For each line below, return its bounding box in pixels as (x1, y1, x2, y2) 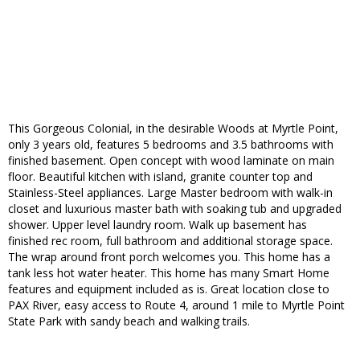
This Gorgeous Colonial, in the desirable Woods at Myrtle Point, (8, 121, 338, 137)
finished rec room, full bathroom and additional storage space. (8, 233, 333, 249)
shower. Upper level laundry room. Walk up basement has (8, 217, 307, 233)
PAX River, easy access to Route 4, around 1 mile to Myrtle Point (8, 297, 345, 313)
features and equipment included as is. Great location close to (8, 281, 329, 297)
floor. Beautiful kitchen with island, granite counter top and (8, 169, 313, 185)
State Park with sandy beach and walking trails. (8, 313, 250, 329)
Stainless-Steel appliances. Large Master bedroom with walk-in (8, 185, 333, 201)
